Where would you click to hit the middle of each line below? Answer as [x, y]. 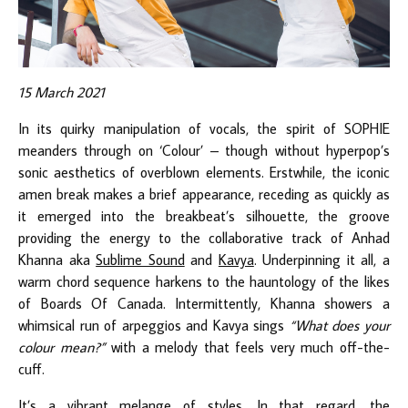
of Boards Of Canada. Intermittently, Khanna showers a [204, 303]
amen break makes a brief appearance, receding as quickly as [204, 194]
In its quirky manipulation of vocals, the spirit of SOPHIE [204, 128]
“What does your [340, 325]
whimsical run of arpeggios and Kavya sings [154, 325]
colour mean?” [62, 347]
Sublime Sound [140, 259]
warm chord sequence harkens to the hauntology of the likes [204, 281]
